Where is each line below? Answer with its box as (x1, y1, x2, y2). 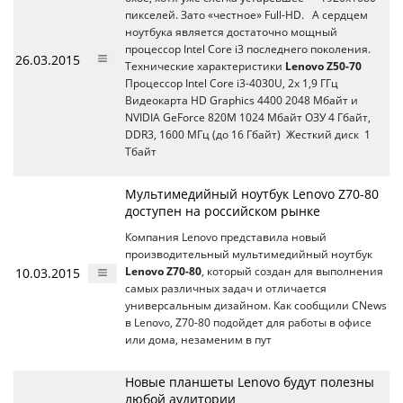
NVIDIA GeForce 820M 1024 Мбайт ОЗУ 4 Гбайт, (125, 111, 371, 124)
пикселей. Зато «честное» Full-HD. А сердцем (125, 8, 368, 22)
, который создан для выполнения (201, 264, 383, 278)
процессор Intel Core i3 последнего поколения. (125, 42, 371, 56)
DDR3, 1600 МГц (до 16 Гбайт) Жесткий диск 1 (125, 128, 371, 141)
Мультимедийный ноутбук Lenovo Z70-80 (125, 185, 379, 202)
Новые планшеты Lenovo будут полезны (125, 373, 374, 390)
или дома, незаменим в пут (125, 333, 272, 346)
